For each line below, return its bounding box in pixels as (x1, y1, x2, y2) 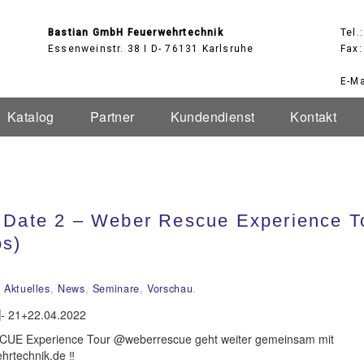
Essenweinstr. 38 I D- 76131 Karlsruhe (48, 43, 254, 54)
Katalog (7, 107, 54, 126)
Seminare (92, 281, 140, 296)
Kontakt (290, 107, 337, 126)
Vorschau (147, 281, 193, 296)
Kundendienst (170, 107, 255, 126)
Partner (89, 107, 135, 126)
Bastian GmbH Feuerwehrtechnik (48, 27, 223, 38)
